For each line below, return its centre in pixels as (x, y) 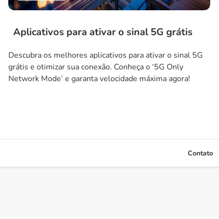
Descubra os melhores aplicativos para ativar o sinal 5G (106, 55)
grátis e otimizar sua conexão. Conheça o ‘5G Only (96, 67)
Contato (200, 153)
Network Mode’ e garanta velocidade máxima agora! (99, 79)
